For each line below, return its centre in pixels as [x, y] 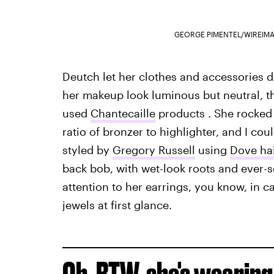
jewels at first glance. [117, 205]
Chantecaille [123, 113]
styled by [87, 150]
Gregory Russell [154, 150]
